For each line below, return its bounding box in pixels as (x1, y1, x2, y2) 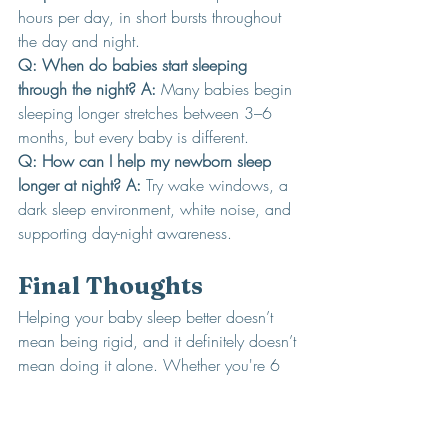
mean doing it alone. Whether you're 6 (18, 354, 285, 376)
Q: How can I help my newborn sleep (18, 150, 276, 172)
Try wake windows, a (146, 174, 293, 196)
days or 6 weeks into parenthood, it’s (18, 378, 268, 400)
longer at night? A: (18, 174, 146, 196)
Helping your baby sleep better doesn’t (18, 306, 278, 328)
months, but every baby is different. (18, 126, 249, 148)
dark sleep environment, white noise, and (18, 198, 296, 220)
